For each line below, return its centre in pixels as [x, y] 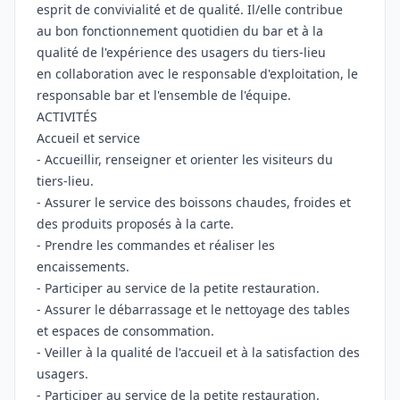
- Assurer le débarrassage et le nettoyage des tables [193, 309]
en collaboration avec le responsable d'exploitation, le [197, 74]
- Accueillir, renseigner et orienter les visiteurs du [185, 159]
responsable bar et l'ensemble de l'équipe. [164, 95]
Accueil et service [88, 138]
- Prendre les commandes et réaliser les [156, 245]
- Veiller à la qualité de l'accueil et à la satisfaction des [198, 352]
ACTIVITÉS [67, 117]
